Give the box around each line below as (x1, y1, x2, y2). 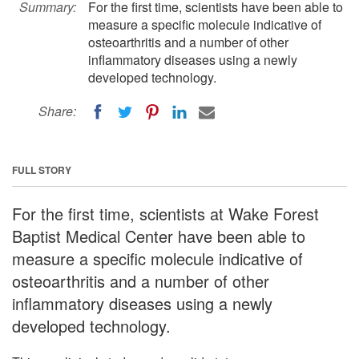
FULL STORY (12, 162, 71, 177)
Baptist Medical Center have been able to (12, 224, 305, 248)
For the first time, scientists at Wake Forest (12, 201, 319, 225)
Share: (38, 102, 76, 120)
